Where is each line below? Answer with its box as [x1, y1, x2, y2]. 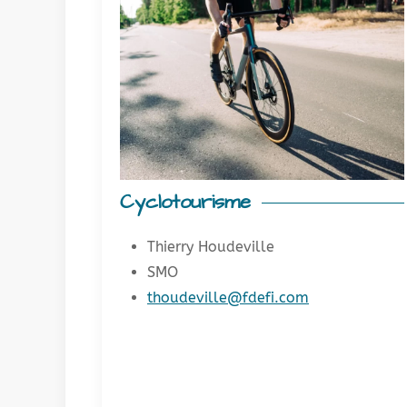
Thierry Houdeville [147, 237, 274, 255]
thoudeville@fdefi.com [147, 288, 309, 306]
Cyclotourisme [120, 187, 251, 216]
